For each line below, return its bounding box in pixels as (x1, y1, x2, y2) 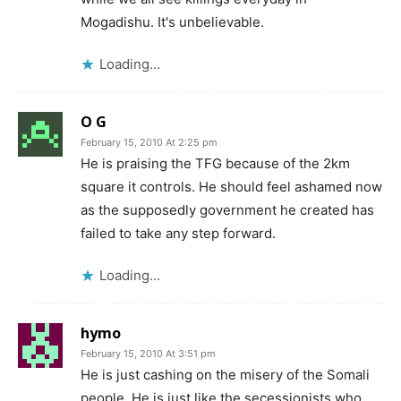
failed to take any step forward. (81, 225, 276, 242)
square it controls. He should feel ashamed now (81, 178, 382, 195)
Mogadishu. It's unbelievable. (81, 13, 264, 30)
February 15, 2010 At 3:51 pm (81, 347, 216, 360)
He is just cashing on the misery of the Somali (81, 366, 370, 383)
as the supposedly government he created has (81, 201, 374, 218)
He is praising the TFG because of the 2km (81, 155, 350, 172)
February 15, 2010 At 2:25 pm (81, 136, 218, 149)
